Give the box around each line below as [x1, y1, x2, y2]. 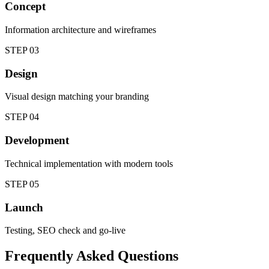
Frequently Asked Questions [5, 248, 178, 264]
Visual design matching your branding [5, 91, 149, 102]
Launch [5, 201, 43, 214]
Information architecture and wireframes [5, 25, 156, 35]
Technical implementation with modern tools [5, 158, 173, 169]
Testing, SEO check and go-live [5, 225, 125, 236]
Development [5, 134, 69, 147]
